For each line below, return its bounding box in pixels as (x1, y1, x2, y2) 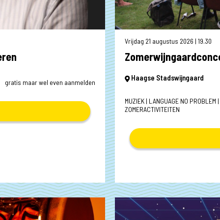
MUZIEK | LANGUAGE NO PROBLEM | (125, 97, 219, 106)
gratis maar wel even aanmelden (5, 78, 95, 87)
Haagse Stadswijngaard (129, 73, 204, 82)
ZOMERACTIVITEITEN (125, 105, 180, 114)
